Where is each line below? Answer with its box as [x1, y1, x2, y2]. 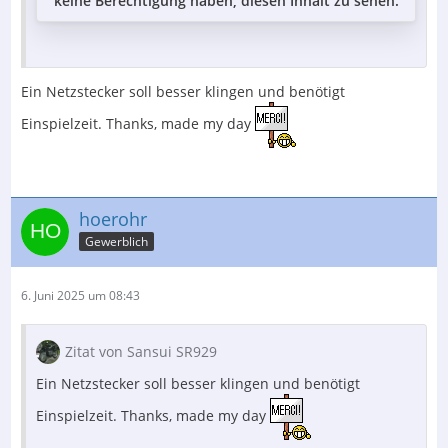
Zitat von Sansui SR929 [65, 341, 217, 361]
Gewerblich [85, 233, 148, 251]
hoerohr [79, 206, 147, 231]
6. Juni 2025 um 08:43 [21, 286, 140, 304]
